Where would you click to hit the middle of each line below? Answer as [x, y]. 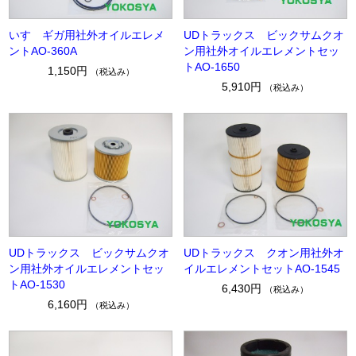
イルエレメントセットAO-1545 [261, 268]
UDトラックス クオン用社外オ [263, 252]
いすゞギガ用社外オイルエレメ [87, 35]
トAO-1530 [37, 284]
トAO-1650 [211, 67]
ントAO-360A [43, 51]
